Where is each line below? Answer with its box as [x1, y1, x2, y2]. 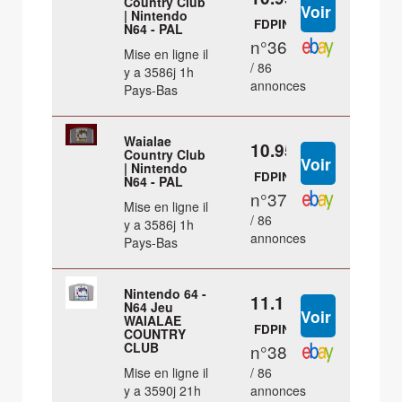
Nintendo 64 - [124, 284, 207, 303]
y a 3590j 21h [124, 381, 202, 400]
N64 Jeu [124, 298, 174, 317]
